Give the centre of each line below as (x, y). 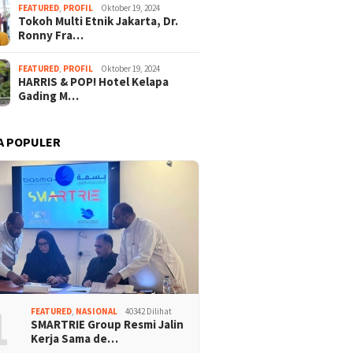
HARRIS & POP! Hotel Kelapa (94, 82)
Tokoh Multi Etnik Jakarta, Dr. (98, 21)
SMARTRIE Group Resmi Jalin (108, 324)
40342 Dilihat (149, 311)
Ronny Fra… (51, 35)
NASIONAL (97, 311)
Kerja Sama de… (75, 338)
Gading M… (49, 96)
